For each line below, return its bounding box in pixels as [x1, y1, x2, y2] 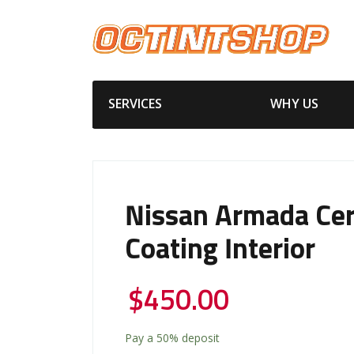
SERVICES [108, 94, 162, 112]
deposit [179, 330, 220, 345]
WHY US [269, 94, 318, 112]
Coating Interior [125, 235, 315, 265]
